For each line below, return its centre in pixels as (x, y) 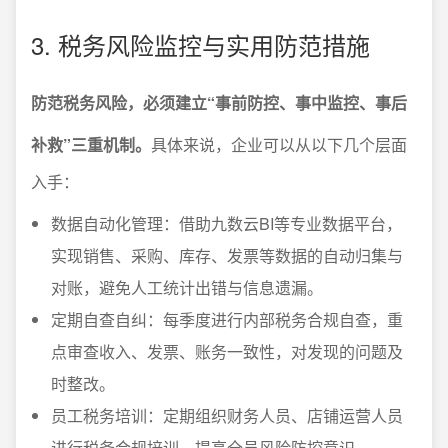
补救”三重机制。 (91, 144)
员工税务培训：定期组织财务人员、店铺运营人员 (227, 415)
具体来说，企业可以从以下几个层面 (279, 144)
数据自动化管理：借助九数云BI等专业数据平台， (226, 223)
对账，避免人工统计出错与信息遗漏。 (187, 287)
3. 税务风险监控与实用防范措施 (200, 44)
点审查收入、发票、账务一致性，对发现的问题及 (227, 351)
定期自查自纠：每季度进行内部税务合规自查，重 (227, 319)
